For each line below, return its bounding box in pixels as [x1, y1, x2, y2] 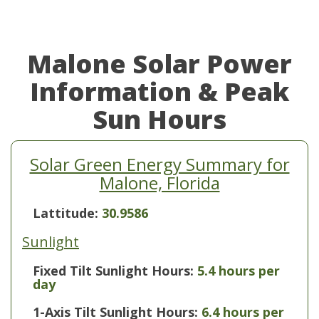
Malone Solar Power [27, 46, 292, 81]
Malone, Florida [99, 171, 220, 194]
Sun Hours [93, 102, 226, 137]
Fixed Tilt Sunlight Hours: [33, 262, 194, 279]
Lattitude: [33, 204, 102, 221]
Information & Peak [29, 74, 290, 109]
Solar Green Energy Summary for [29, 152, 290, 176]
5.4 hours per [197, 262, 280, 279]
